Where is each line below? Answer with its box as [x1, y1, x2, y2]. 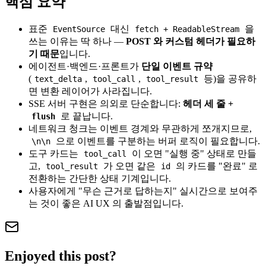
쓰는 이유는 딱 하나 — [28, 36, 126, 46]
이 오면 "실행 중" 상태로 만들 [129, 148, 257, 159]
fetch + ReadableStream [135, 24, 240, 34]
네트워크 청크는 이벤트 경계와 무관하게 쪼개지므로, [28, 123, 252, 134]
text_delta [34, 74, 83, 84]
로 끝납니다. [58, 110, 113, 121]
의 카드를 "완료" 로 [173, 160, 258, 171]
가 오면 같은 [101, 160, 159, 171]
